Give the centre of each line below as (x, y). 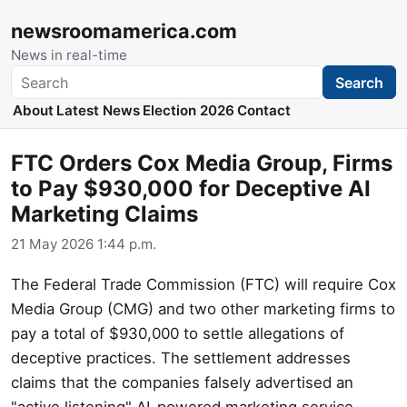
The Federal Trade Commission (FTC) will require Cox (203, 284)
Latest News (98, 111)
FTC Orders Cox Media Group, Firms (202, 164)
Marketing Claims (104, 214)
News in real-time (69, 55)
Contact (264, 111)
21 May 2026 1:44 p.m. (84, 243)
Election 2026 (188, 111)
